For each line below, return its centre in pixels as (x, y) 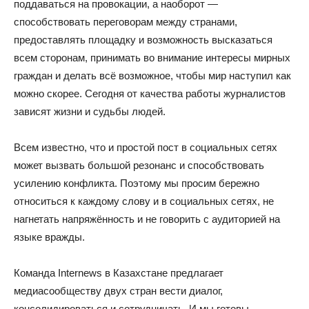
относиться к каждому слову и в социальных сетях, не (144, 201)
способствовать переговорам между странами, (126, 21)
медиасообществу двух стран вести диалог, (118, 290)
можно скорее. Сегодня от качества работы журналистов (150, 93)
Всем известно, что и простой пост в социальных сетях (146, 147)
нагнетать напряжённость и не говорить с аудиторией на (147, 219)
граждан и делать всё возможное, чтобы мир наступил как (152, 75)
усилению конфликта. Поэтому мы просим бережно (137, 183)
